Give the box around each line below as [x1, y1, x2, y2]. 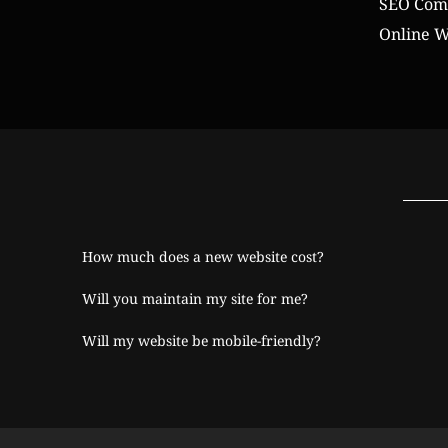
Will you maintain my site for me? [82, 289, 309, 309]
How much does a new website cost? [82, 247, 325, 267]
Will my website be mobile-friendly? [82, 331, 322, 351]
